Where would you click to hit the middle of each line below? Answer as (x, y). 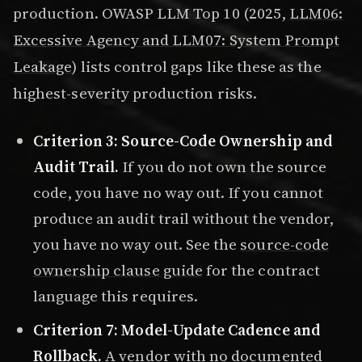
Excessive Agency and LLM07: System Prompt (177, 39)
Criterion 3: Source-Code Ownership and (183, 141)
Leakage (43, 66)
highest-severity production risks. (135, 93)
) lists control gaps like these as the (197, 66)
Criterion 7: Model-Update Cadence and (177, 329)
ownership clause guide (118, 270)
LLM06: (316, 13)
